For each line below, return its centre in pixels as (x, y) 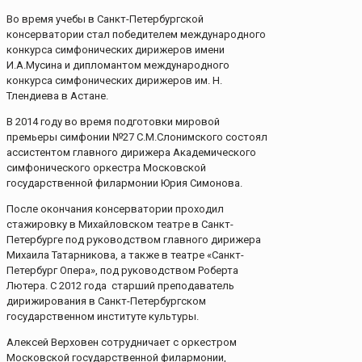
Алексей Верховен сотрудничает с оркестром (122, 343)
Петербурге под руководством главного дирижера (134, 240)
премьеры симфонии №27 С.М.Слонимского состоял (137, 137)
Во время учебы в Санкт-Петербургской (105, 19)
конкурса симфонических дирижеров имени (116, 50)
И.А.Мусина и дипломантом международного (118, 65)
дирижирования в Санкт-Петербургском (106, 301)
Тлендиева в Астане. (57, 96)
